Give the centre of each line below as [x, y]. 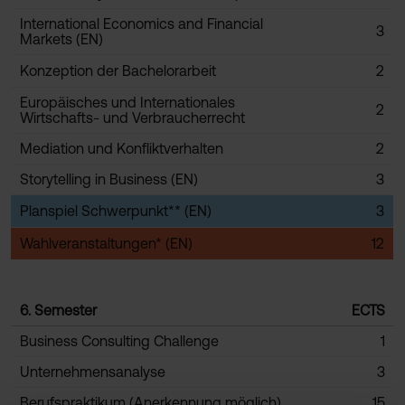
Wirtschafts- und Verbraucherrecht [132, 118]
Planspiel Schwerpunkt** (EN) [116, 211]
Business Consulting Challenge [119, 341]
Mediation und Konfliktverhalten [122, 148]
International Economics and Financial [141, 24]
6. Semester [58, 310]
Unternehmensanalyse [93, 372]
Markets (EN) [61, 39]
